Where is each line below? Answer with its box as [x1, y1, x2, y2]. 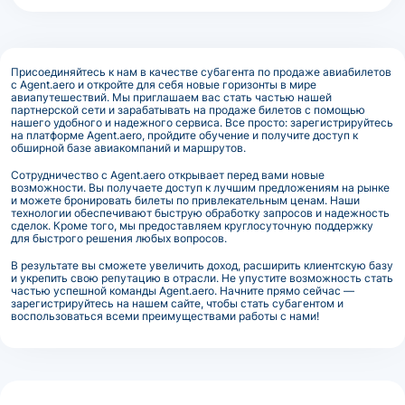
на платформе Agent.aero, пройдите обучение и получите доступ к [11, 127, 358, 142]
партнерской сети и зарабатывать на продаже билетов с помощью [11, 102, 365, 117]
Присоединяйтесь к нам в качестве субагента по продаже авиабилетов [11, 64, 391, 79]
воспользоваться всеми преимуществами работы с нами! [11, 308, 319, 323]
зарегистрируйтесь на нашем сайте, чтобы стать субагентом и [11, 296, 344, 310]
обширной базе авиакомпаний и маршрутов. [11, 140, 246, 155]
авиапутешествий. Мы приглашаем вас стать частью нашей [11, 89, 332, 104]
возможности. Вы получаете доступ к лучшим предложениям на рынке [11, 180, 390, 194]
